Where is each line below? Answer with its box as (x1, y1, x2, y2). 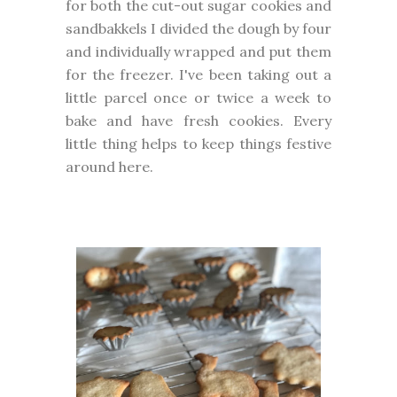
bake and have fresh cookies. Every (66, 112, 331, 129)
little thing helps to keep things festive (66, 135, 331, 152)
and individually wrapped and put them (66, 43, 331, 60)
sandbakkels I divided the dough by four (66, 19, 331, 37)
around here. (66, 158, 157, 175)
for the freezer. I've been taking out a (66, 66, 331, 83)
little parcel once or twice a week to (66, 89, 331, 106)
